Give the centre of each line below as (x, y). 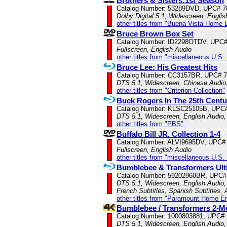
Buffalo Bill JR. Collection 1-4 (168, 134)
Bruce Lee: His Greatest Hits (167, 67)
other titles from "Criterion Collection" (171, 91)
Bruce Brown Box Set (155, 34)
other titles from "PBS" (150, 124)
